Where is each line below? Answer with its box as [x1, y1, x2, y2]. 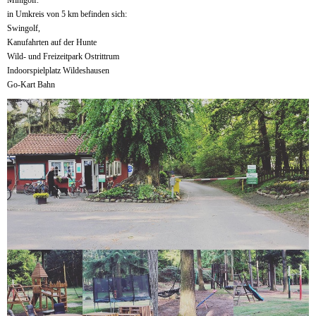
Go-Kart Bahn [7, 79, 55, 90]
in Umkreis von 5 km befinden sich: [7, 8, 127, 19]
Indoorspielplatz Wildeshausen [7, 65, 109, 75]
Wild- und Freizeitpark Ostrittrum [7, 51, 119, 61]
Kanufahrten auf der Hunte [7, 37, 97, 47]
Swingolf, [7, 23, 40, 33]
